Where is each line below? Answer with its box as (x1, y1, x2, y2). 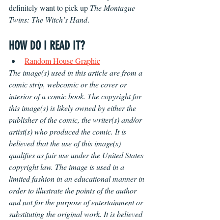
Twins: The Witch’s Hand (9, 14, 87, 25)
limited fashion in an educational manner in (9, 173, 146, 184)
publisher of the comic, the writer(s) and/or (9, 114, 144, 125)
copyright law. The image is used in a (9, 162, 126, 172)
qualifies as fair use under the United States (9, 150, 145, 161)
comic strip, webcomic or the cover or (9, 79, 129, 90)
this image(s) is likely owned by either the (9, 103, 138, 113)
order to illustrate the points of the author (9, 185, 138, 196)
